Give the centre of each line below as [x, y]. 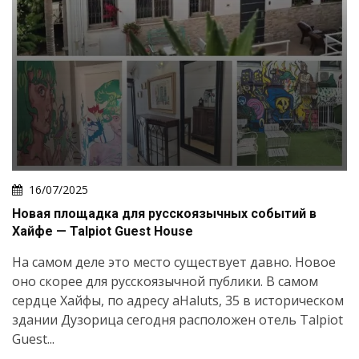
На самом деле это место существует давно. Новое [174, 262]
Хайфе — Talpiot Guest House [103, 231]
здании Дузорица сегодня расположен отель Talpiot [177, 320]
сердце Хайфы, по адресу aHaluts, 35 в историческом [178, 301]
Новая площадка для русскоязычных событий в [164, 214]
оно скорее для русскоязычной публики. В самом [165, 281]
